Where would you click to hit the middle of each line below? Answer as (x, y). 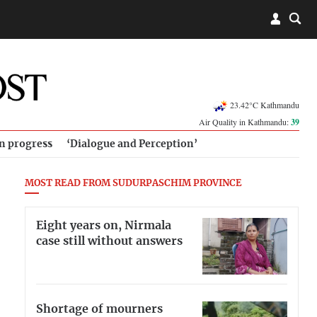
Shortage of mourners (99, 309)
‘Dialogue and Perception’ (132, 144)
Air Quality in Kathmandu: (245, 122)
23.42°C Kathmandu (265, 104)
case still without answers (109, 241)
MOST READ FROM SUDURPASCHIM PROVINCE (133, 184)
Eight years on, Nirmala (104, 225)
